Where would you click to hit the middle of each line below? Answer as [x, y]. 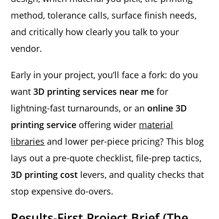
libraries [28, 141]
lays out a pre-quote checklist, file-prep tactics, [106, 158]
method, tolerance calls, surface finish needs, [104, 15]
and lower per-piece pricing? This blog [124, 141]
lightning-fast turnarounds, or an [79, 108]
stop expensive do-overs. [62, 191]
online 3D [167, 108]
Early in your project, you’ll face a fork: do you [105, 75]
